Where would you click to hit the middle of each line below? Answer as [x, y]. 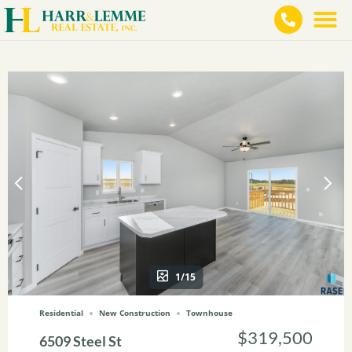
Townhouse [209, 312]
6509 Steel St [81, 341]
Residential [61, 312]
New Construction [135, 312]
